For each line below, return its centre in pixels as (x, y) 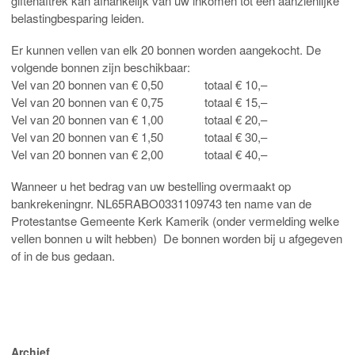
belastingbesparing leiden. (78, 17)
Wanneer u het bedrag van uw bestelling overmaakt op (151, 185)
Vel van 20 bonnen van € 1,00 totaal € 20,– (139, 119)
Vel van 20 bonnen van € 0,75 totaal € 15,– (139, 101)
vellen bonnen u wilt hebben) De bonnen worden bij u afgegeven (177, 238)
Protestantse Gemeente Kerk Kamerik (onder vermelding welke (175, 220)
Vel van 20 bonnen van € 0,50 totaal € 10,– (139, 84)
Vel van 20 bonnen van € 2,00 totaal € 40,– (139, 154)
